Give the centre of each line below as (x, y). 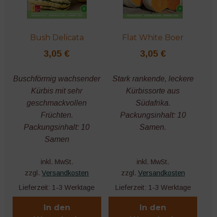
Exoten (47, 197)
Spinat (46, 146)
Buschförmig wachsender (57, 78)
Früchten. (57, 115)
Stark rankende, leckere (153, 78)
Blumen (48, 17)
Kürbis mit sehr (57, 91)
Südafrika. (153, 103)
